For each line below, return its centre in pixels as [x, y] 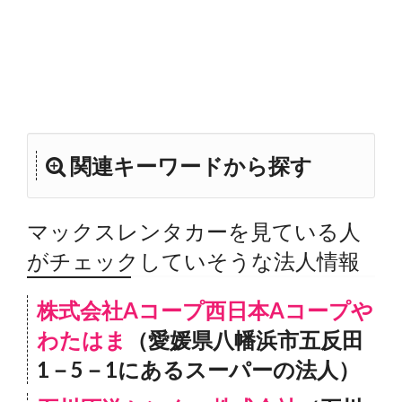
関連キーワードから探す [189, 166]
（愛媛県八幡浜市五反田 [245, 340]
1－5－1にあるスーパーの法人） [198, 369]
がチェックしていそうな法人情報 [193, 261]
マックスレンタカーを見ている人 [194, 231]
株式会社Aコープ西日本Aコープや [205, 310]
